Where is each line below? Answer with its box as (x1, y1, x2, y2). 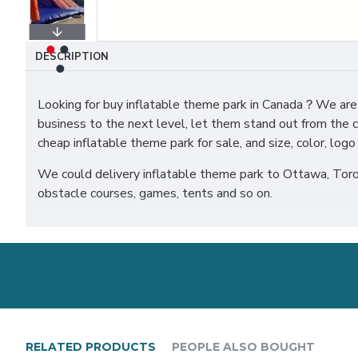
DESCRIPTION (35, 50, 109, 64)
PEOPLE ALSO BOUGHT (172, 340, 315, 355)
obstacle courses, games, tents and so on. (38, 185, 272, 202)
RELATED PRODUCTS (26, 340, 156, 355)
